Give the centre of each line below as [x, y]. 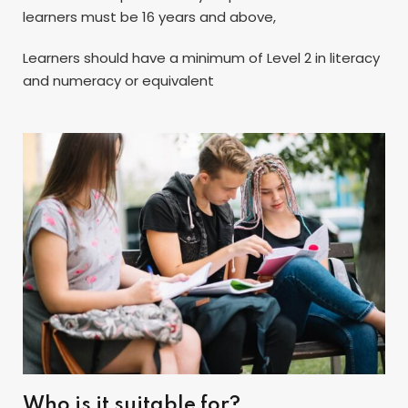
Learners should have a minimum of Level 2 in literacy [201, 57]
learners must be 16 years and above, [149, 16]
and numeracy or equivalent [118, 80]
